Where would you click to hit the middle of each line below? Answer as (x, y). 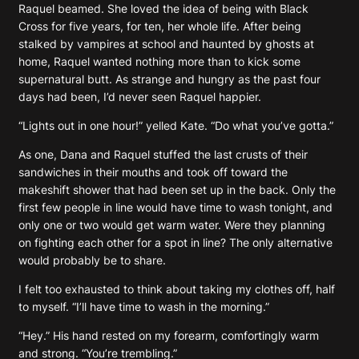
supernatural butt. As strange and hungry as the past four (169, 79)
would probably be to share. (92, 260)
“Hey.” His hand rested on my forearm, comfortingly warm (169, 335)
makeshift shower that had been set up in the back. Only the (177, 189)
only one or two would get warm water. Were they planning (172, 224)
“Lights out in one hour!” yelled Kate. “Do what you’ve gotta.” (176, 125)
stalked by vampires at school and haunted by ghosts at (166, 43)
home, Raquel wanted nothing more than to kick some (159, 61)
